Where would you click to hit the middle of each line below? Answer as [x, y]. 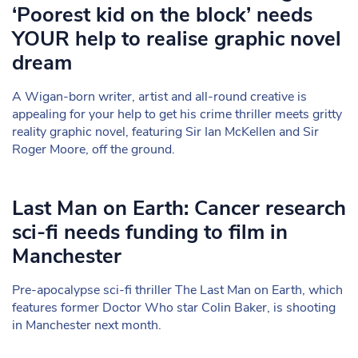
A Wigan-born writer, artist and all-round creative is [159, 97]
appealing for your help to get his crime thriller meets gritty [177, 114]
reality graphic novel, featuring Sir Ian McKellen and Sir [165, 132]
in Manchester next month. [87, 325]
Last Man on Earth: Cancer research [179, 208]
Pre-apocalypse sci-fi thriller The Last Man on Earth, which [177, 290]
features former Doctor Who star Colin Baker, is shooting [174, 308]
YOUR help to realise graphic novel [177, 39]
